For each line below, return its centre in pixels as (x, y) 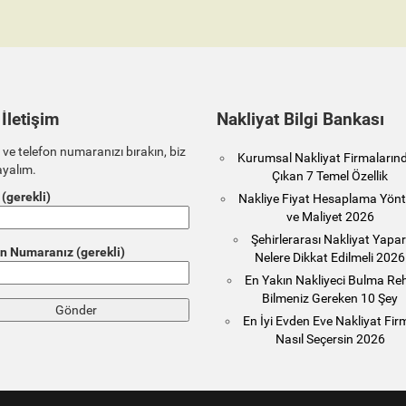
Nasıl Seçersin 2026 (330, 339)
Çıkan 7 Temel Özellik (330, 176)
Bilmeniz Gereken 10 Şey (330, 298)
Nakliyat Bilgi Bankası (300, 119)
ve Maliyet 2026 (330, 217)
